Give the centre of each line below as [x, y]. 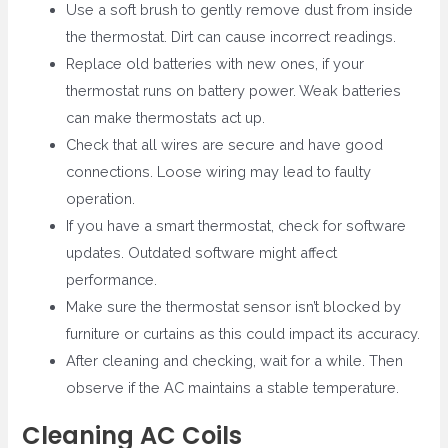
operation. [101, 199]
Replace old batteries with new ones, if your [215, 64]
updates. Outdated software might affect [202, 253]
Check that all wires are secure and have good [225, 145]
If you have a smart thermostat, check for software [236, 226]
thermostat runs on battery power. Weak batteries [234, 91]
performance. [112, 280]
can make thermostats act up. [166, 118]
